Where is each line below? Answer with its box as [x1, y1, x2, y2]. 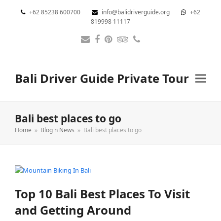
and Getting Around [15, 202, 131, 219]
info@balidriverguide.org [102, 8, 171, 16]
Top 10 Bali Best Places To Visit [15, 185, 190, 202]
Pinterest [108, 37, 146, 49]
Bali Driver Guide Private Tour [15, 70, 189, 87]
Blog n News [40, 126, 74, 135]
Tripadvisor [122, 37, 168, 49]
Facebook [96, 37, 137, 49]
